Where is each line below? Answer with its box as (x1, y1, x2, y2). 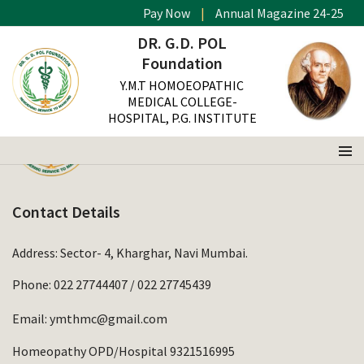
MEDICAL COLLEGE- (127, 93, 237, 110)
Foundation (141, 53, 223, 74)
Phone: (12, 276, 54, 292)
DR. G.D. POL (137, 32, 227, 54)
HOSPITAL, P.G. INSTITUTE (107, 110, 257, 127)
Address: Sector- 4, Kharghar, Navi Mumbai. (12, 245, 248, 261)
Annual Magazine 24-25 (215, 5, 344, 21)
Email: (12, 310, 50, 327)
